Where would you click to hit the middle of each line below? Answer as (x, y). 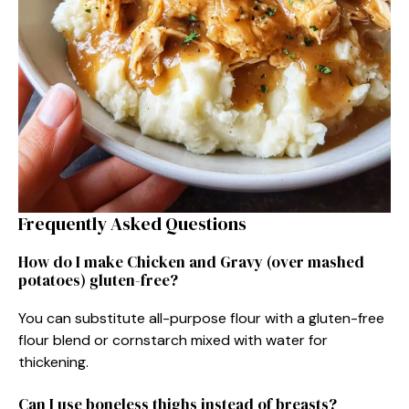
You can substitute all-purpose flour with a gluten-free (201, 318)
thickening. (53, 362)
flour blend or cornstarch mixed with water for (173, 340)
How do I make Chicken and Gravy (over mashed (191, 262)
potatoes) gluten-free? (98, 280)
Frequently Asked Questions (132, 223)
